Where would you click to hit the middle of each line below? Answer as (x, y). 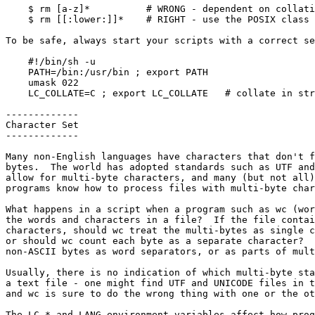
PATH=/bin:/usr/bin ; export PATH (17, 72)
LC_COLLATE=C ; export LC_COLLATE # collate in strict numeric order (17, 93)
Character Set (42, 125)
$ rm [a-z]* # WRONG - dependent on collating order (17, 9)
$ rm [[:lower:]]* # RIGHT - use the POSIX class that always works (17, 19)
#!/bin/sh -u (17, 62)
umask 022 (17, 83)
